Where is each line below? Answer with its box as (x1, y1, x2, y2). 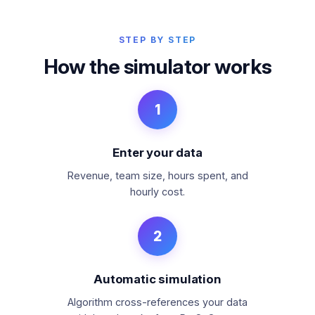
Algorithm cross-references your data (67, 296, 247, 308)
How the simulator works (43, 54, 272, 79)
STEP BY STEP (118, 34, 197, 45)
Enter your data (112, 146, 202, 160)
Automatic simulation (94, 272, 221, 286)
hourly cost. (130, 186, 185, 198)
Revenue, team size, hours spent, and (67, 169, 248, 181)
